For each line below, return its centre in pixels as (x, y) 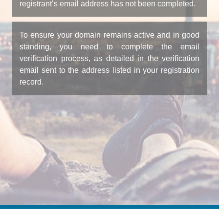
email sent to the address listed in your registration (109, 70)
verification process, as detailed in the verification (109, 58)
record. (32, 81)
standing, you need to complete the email (109, 46)
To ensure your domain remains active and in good (109, 34)
